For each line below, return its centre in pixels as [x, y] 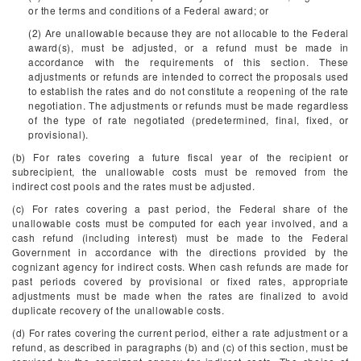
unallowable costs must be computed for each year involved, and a [180, 223]
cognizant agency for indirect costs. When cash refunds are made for [180, 266]
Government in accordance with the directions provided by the [180, 252]
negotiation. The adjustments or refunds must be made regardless [189, 105]
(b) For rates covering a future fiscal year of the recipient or [180, 157]
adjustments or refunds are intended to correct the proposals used [189, 76]
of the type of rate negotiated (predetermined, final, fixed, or [189, 120]
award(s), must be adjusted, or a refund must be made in [189, 47]
